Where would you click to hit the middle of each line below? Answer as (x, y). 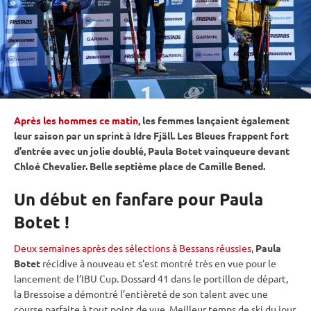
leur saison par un (55, 135)
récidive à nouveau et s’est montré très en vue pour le (158, 263)
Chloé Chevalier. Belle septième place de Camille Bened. (140, 166)
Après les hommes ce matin (76, 120)
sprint (110, 135)
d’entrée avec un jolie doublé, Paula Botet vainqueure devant (152, 150)
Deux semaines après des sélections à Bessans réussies (133, 247)
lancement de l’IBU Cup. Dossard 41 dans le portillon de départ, (151, 278)
